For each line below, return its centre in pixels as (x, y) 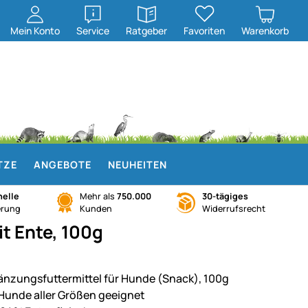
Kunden (96, 209)
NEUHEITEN (137, 164)
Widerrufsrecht (234, 209)
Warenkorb (265, 31)
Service (93, 31)
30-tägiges (225, 196)
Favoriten (204, 31)
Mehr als (98, 196)
